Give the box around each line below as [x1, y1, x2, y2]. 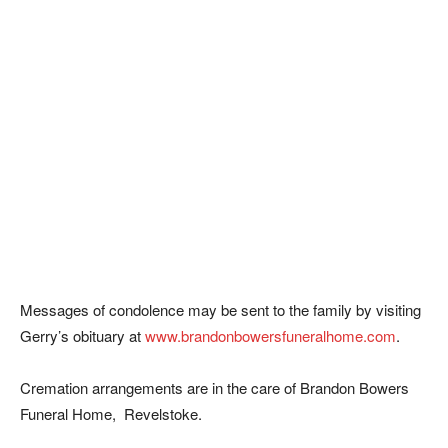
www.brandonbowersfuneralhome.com [145, 325, 396, 346]
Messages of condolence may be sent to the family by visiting [20, 299, 421, 320]
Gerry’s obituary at [20, 325, 145, 346]
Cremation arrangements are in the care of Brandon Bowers [20, 377, 409, 398]
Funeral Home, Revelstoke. [20, 403, 202, 424]
